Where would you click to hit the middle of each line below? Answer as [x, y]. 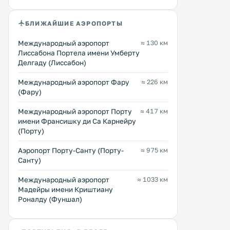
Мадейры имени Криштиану [65, 189]
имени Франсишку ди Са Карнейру [77, 121]
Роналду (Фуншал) [50, 199]
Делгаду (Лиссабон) [52, 63]
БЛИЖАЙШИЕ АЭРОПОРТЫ [74, 23]
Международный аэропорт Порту [75, 111]
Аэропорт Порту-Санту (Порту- [71, 150]
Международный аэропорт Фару [74, 82]
